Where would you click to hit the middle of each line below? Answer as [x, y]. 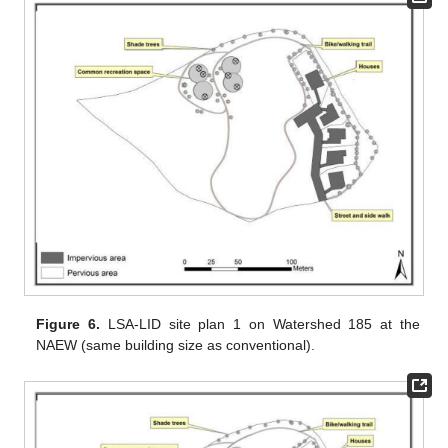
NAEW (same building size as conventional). [176, 344]
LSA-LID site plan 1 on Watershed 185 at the [260, 323]
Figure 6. [68, 323]
